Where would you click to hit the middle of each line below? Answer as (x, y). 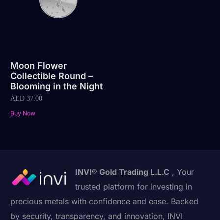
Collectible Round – (52, 76)
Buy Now (23, 113)
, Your (182, 172)
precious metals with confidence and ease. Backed (105, 201)
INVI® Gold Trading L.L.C (123, 172)
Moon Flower (39, 66)
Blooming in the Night (57, 86)
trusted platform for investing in (134, 186)
